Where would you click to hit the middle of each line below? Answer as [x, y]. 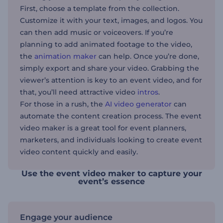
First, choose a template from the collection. [100, 8]
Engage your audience [66, 217]
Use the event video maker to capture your [111, 173]
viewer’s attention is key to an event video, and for [111, 80]
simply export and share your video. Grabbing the [110, 68]
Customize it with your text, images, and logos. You [111, 20]
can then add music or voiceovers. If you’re [97, 32]
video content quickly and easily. [79, 152]
